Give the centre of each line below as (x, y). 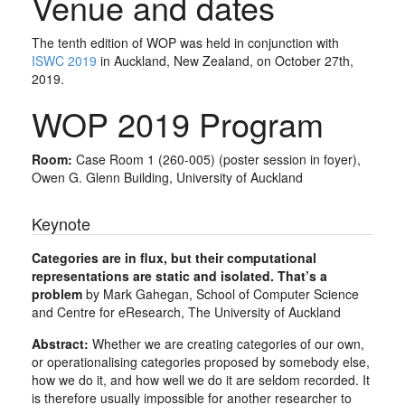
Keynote (61, 223)
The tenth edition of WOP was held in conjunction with (185, 42)
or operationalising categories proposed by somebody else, (201, 362)
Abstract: (60, 344)
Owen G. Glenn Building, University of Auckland (167, 177)
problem (57, 294)
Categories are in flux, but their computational (174, 258)
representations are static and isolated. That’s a (179, 276)
